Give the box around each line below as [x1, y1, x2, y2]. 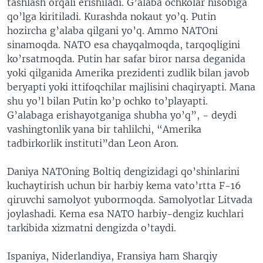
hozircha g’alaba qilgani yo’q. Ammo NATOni [7, 25, 218, 36]
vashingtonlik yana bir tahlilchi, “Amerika [7, 123, 201, 135]
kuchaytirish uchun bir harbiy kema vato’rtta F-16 [7, 180, 241, 191]
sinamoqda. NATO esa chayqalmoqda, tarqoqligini [7, 39, 240, 50]
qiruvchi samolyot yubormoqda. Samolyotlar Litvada [7, 194, 252, 205]
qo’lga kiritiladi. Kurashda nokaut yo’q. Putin [7, 11, 216, 22]
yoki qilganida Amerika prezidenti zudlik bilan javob [7, 67, 249, 79]
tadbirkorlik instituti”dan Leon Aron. [7, 137, 178, 149]
